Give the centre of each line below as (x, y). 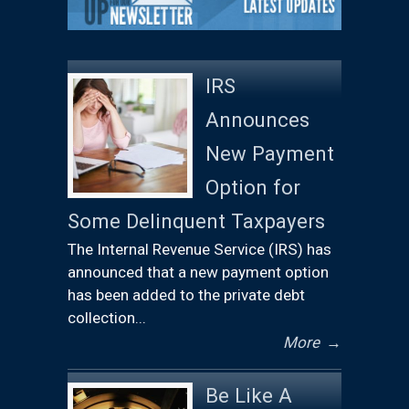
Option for (253, 187)
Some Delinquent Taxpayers (196, 220)
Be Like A (249, 395)
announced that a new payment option (198, 272)
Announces (257, 119)
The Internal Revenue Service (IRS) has (199, 249)
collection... (107, 317)
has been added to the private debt (186, 294)
